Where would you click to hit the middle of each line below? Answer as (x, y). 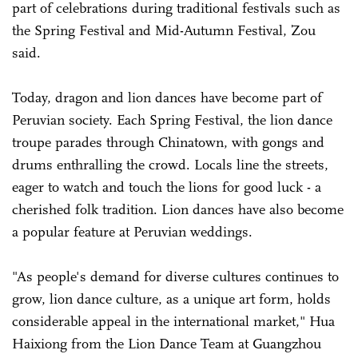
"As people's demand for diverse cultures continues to (175, 276)
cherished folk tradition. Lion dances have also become (178, 209)
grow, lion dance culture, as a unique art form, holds (171, 298)
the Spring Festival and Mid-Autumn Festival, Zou (164, 30)
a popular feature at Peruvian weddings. (132, 231)
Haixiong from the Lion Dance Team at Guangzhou (167, 343)
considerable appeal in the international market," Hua (173, 321)
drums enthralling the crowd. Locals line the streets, (170, 164)
